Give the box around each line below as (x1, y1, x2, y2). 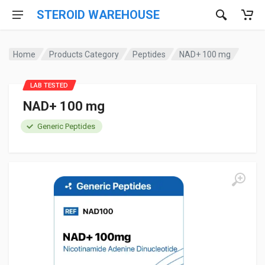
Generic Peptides (37, 122, 95, 131)
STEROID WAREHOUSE (37, 8, 160, 22)
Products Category (49, 49, 119, 59)
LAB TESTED (30, 82, 68, 89)
